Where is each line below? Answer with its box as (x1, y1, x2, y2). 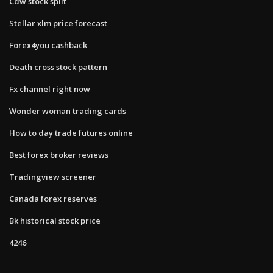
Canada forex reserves (9, 193, 97, 204)
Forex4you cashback (9, 39, 87, 51)
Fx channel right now (9, 83, 90, 94)
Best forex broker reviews (9, 149, 108, 160)
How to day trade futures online (9, 127, 133, 138)
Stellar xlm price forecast (9, 17, 107, 29)
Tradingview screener (9, 171, 96, 182)
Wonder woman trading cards (9, 105, 126, 116)
